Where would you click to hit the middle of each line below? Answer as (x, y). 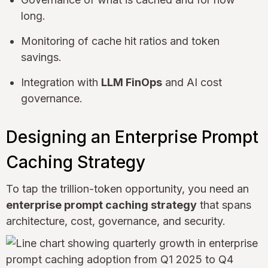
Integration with (61, 83)
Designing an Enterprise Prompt (132, 137)
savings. (41, 57)
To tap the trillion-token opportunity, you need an (127, 189)
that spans (224, 205)
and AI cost (192, 83)
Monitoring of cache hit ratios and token (120, 41)
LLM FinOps (132, 83)
